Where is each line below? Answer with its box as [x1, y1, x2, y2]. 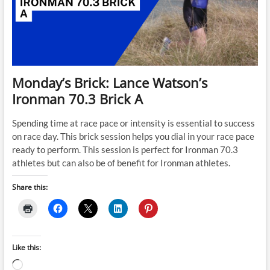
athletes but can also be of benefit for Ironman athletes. [11, 157, 230, 168]
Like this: [11, 242, 41, 253]
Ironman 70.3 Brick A [11, 89, 143, 108]
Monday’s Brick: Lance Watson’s [11, 73, 207, 92]
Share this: [11, 181, 48, 192]
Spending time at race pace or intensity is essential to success [11, 117, 255, 128]
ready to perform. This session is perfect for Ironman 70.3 [11, 143, 238, 155]
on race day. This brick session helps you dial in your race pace [11, 130, 254, 142]
